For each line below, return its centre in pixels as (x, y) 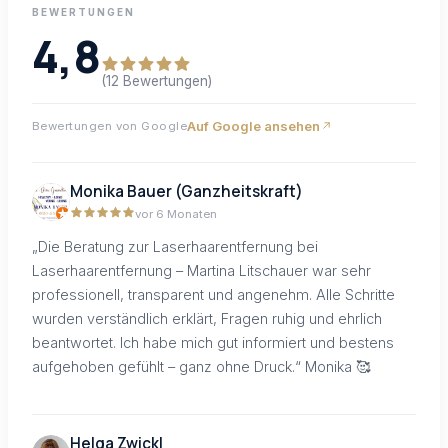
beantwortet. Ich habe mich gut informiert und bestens (213, 343)
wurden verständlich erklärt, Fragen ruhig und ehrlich (207, 319)
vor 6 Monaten (176, 213)
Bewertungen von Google (110, 125)
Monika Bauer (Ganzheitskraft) (186, 191)
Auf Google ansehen (254, 125)
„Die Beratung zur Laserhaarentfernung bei (175, 247)
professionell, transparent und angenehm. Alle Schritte (213, 295)
